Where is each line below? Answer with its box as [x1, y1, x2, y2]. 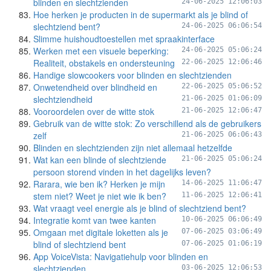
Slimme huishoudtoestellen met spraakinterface [33, 33, 215, 45]
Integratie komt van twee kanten [33, 214, 156, 226]
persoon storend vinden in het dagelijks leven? [33, 166, 211, 178]
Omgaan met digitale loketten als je [33, 226, 168, 238]
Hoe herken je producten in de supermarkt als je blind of [33, 8, 248, 21]
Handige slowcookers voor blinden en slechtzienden [33, 69, 232, 81]
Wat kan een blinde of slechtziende [33, 154, 166, 166]
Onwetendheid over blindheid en [33, 81, 157, 93]
